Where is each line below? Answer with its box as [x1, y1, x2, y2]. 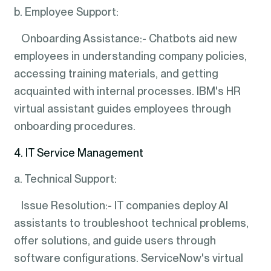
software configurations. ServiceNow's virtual [13, 251, 243, 264]
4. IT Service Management [13, 146, 143, 159]
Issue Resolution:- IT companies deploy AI [13, 198, 228, 212]
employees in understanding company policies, [13, 49, 247, 62]
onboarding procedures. [13, 119, 135, 132]
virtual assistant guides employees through [13, 102, 231, 115]
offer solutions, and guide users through [13, 233, 216, 247]
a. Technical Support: [13, 172, 117, 186]
